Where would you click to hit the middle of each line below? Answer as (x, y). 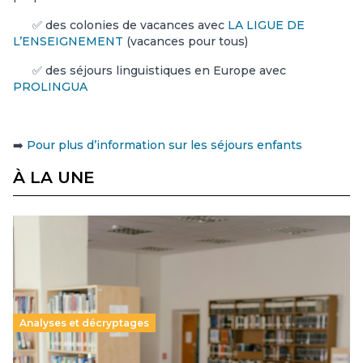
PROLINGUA (50, 87)
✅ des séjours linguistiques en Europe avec (149, 71)
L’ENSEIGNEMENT (68, 42)
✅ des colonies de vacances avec (120, 26)
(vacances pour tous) (186, 42)
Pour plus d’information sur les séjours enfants (164, 145)
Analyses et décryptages (84, 323)
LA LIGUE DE (266, 26)
